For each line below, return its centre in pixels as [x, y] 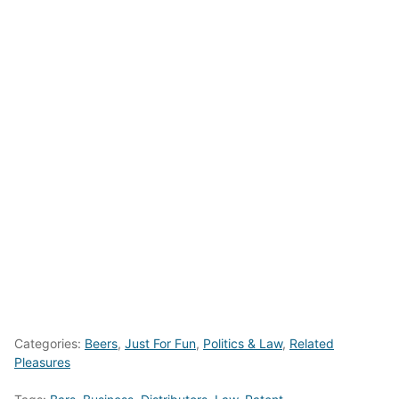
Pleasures [42, 362]
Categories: [49, 344]
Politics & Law [243, 344]
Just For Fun [160, 344]
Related [312, 344]
